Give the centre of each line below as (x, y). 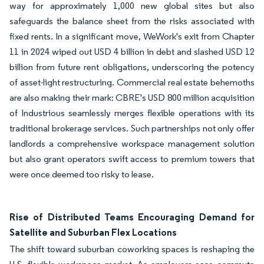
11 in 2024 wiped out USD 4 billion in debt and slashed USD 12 (132, 52)
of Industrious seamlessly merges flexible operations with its (132, 113)
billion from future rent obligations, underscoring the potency (132, 67)
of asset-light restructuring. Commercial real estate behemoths (132, 82)
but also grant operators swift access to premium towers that (132, 159)
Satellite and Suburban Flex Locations (93, 232)
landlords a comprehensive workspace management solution (132, 143)
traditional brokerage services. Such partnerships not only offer (132, 128)
